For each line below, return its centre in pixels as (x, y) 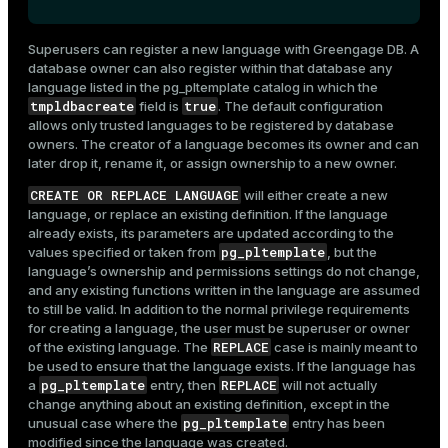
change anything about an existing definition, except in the (209, 404)
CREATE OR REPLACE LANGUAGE (134, 195)
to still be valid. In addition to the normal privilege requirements (219, 309)
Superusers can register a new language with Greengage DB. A (223, 49)
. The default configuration (300, 106)
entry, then (183, 385)
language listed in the (95, 87)
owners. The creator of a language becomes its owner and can (223, 144)
